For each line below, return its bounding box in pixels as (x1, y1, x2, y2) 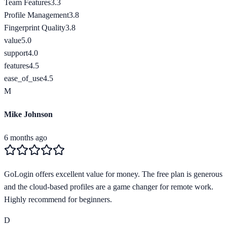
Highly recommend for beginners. (4, 195, 112, 204)
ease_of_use (4, 73, 43, 83)
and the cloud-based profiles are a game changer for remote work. (4, 182, 213, 192)
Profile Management (4, 10, 69, 19)
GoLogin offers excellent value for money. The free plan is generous (4, 170, 222, 179)
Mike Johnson (4, 109, 53, 119)
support (4, 48, 28, 57)
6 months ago (4, 133, 47, 142)
